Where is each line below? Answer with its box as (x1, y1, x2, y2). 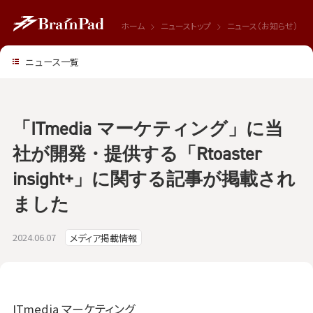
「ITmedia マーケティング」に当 (12, 116, 283, 141)
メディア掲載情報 (70, 231, 138, 245)
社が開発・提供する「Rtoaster (12, 141, 261, 166)
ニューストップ (160, 19, 211, 31)
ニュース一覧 (24, 54, 79, 68)
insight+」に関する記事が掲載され (12, 166, 296, 191)
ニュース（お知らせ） (226, 19, 298, 31)
